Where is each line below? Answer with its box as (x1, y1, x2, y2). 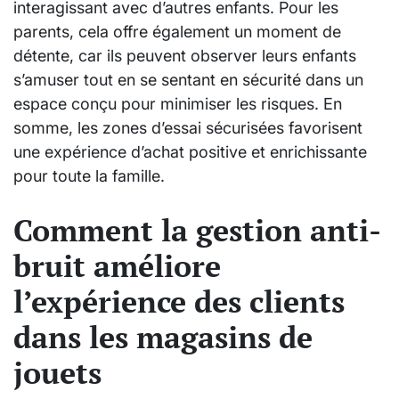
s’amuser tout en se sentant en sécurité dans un (13, 70, 363, 90)
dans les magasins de (13, 317, 313, 358)
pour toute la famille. (13, 167, 165, 186)
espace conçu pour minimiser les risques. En (13, 94, 342, 114)
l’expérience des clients (13, 281, 345, 322)
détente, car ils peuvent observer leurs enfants (13, 46, 356, 66)
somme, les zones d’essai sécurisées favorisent (13, 118, 362, 138)
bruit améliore (13, 246, 221, 287)
